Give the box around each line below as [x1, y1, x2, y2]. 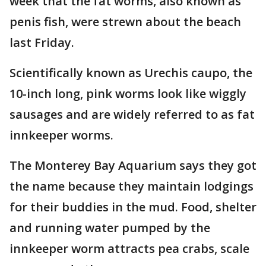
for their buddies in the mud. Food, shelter [9, 199, 256, 216]
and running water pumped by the [9, 220, 210, 236]
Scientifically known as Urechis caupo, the [9, 65, 252, 81]
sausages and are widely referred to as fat [9, 106, 255, 123]
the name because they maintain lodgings [9, 178, 254, 195]
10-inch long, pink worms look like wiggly [9, 85, 246, 102]
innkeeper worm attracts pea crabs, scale [9, 240, 249, 257]
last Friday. [9, 34, 74, 51]
